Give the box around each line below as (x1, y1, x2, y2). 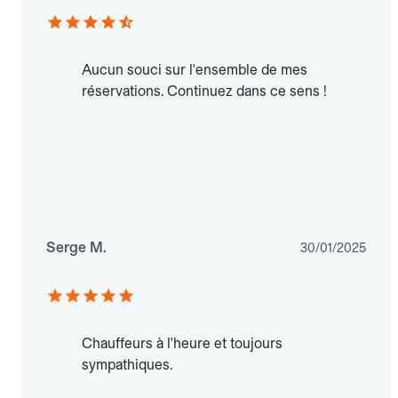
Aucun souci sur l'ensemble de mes (82, 61, 307, 79)
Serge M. (46, 239, 107, 257)
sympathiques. (82, 356, 172, 374)
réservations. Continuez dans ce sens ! (82, 83, 327, 100)
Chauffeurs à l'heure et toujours (82, 335, 283, 353)
